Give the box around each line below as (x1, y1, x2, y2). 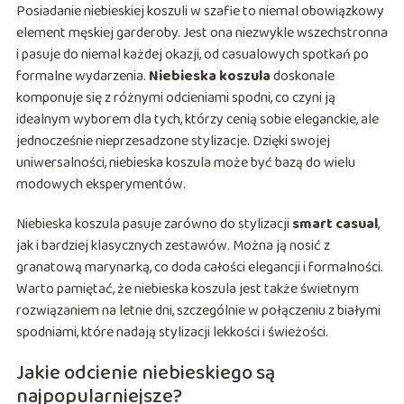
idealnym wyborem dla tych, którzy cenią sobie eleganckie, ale (15, 108, 379, 132)
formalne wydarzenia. (15, 65, 149, 88)
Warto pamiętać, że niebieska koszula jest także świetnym (15, 278, 359, 301)
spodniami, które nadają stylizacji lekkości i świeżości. (15, 321, 328, 344)
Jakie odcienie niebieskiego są (15, 357, 275, 390)
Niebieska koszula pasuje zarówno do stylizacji (15, 213, 292, 236)
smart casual (291, 213, 378, 236)
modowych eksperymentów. (15, 173, 186, 197)
